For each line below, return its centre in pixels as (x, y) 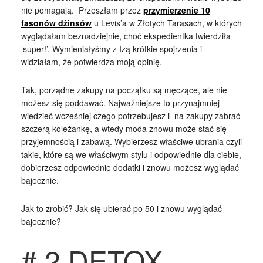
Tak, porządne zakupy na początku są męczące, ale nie (124, 90)
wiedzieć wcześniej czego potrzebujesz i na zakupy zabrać (130, 115)
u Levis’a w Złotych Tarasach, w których (168, 23)
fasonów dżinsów (56, 23)
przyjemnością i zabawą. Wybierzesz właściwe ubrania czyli (131, 141)
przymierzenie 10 (176, 10)
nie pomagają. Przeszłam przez (82, 10)
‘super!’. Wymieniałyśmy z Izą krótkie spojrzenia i (111, 48)
